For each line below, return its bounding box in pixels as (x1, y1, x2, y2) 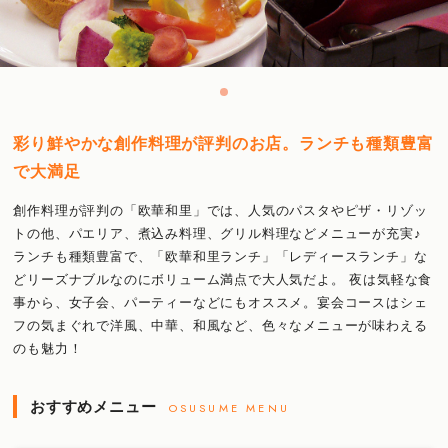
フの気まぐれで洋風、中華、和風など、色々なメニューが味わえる (13, 317, 428, 333)
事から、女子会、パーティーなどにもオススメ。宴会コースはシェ (13, 294, 428, 310)
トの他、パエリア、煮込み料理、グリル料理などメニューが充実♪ (13, 225, 422, 241)
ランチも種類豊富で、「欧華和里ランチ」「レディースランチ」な (13, 248, 428, 264)
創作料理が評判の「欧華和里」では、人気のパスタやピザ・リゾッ (13, 202, 428, 218)
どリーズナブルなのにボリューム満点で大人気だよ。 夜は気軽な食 (13, 271, 433, 287)
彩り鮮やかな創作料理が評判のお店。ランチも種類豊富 (13, 135, 434, 152)
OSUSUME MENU (168, 399, 290, 416)
